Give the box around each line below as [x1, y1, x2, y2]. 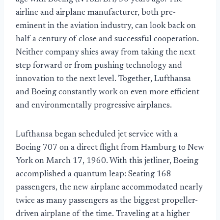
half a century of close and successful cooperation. [16, 35, 199, 44]
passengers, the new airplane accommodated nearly [16, 184, 203, 192]
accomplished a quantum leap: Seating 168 [16, 170, 171, 179]
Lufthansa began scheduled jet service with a [16, 131, 178, 139]
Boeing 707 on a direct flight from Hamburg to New [16, 144, 204, 153]
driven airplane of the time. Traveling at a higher [16, 210, 190, 219]
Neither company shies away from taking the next [16, 49, 195, 57]
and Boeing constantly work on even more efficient [16, 88, 199, 97]
